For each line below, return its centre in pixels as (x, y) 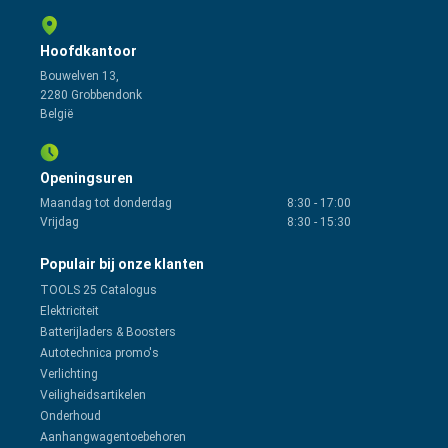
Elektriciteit (69, 311)
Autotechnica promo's (99, 353)
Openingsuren (86, 178)
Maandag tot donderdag (106, 203)
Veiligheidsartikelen (93, 395)
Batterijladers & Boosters (108, 332)
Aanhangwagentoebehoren (113, 437)
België (56, 114)
